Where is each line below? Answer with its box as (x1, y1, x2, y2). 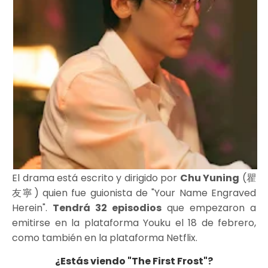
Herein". (12, 201, 53, 215)
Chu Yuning (179, 171, 239, 185)
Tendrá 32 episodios (53, 201, 162, 215)
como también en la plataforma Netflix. (12, 231, 197, 245)
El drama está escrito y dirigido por (12, 171, 180, 185)
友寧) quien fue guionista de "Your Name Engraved (12, 186, 256, 200)
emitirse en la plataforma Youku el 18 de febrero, (12, 216, 256, 230)
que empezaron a (162, 201, 256, 215)
